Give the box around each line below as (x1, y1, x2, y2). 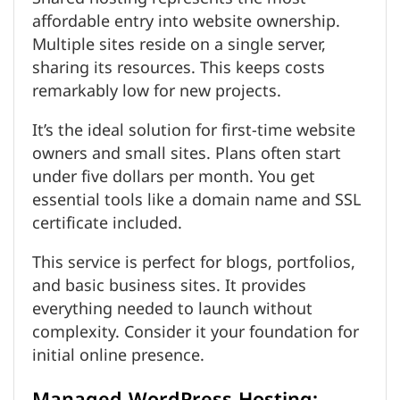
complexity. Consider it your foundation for (32, 315, 359, 350)
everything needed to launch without (32, 292, 312, 327)
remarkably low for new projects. (32, 74, 281, 109)
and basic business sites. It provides (32, 269, 306, 304)
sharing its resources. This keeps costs (32, 51, 325, 86)
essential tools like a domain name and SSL (32, 183, 361, 218)
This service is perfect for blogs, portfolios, (32, 246, 355, 280)
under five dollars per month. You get (32, 160, 315, 195)
